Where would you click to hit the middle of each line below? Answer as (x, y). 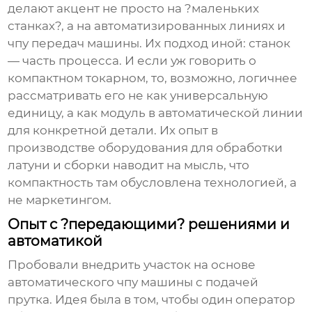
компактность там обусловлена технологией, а (153, 183)
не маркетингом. (60, 200)
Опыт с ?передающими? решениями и (149, 225)
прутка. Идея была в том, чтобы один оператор (152, 300)
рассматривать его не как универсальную (138, 96)
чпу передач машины (74, 44)
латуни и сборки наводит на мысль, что (129, 165)
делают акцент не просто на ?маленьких (134, 9)
